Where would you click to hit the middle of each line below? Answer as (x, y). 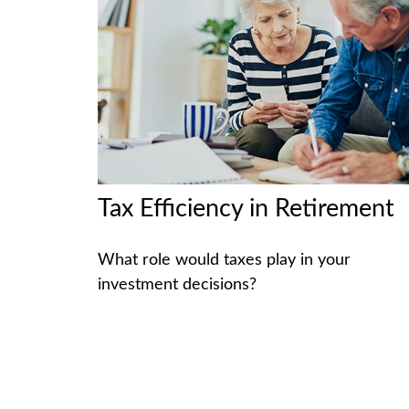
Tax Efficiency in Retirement (246, 208)
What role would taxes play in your (224, 260)
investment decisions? (177, 284)
